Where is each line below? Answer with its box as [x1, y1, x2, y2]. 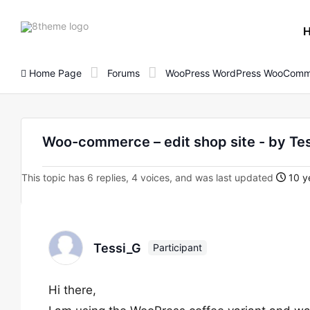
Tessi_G [93, 240, 141, 255]
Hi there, [48, 283, 96, 297]
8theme [88, 19, 122, 31]
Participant [153, 241, 202, 253]
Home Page [26, 66, 82, 79]
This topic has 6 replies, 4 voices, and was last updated [21, 172, 276, 183]
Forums [107, 66, 140, 79]
